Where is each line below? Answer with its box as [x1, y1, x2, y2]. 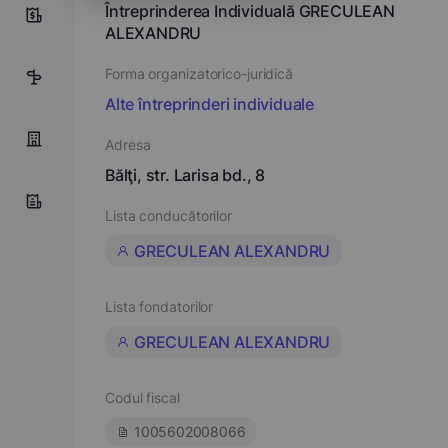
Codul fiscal [105, 389, 180, 406]
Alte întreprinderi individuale [105, 94, 314, 114]
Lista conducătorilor [105, 207, 232, 224]
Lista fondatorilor [105, 298, 214, 315]
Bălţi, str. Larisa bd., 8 [105, 165, 265, 185]
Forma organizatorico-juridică [105, 65, 294, 82]
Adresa [105, 136, 151, 153]
